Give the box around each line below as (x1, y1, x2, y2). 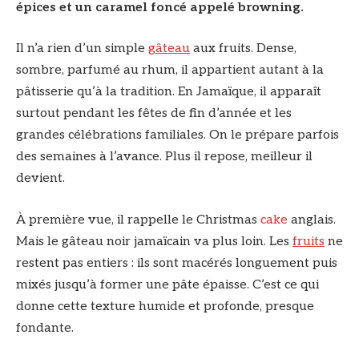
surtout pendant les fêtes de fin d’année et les (16, 106, 292, 122)
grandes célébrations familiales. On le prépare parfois (16, 127, 339, 143)
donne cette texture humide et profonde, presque (16, 298, 314, 314)
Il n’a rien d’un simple (16, 41, 148, 57)
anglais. (288, 212, 336, 228)
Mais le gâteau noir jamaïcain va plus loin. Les (16, 233, 292, 249)
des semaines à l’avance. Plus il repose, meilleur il (16, 149, 313, 165)
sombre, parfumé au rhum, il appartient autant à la (16, 63, 324, 79)
